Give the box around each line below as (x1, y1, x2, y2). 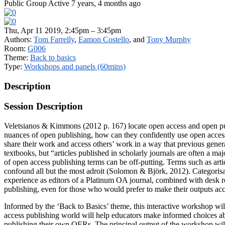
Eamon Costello (78, 35, 129, 44)
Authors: (4, 35, 34, 44)
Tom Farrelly (34, 35, 74, 44)
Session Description (4, 101, 83, 112)
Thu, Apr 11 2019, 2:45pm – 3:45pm (4, 26, 121, 35)
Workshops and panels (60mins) (24, 62, 126, 71)
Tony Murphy (147, 35, 191, 44)
